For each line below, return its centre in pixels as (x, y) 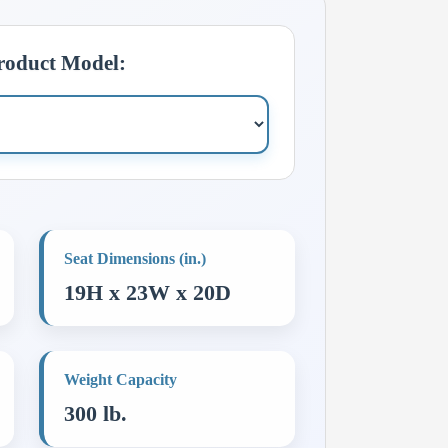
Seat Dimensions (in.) (134, 258)
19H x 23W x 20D (147, 292)
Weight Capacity (120, 379)
